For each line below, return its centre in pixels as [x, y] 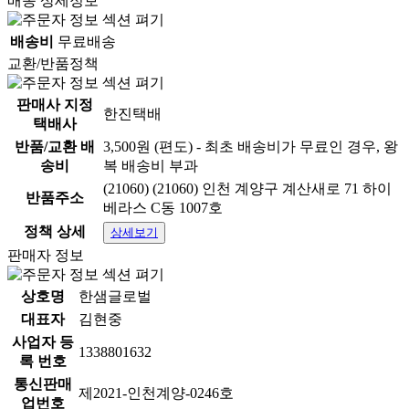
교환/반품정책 [53, 63]
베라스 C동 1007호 [163, 208]
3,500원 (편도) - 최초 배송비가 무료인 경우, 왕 [251, 147]
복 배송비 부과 [151, 166]
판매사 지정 [55, 105]
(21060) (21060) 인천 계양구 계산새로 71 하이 [247, 189]
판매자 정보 [46, 255]
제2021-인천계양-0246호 [156, 393]
